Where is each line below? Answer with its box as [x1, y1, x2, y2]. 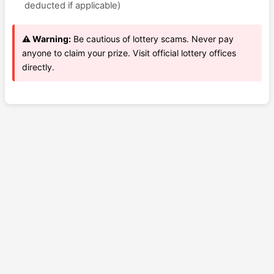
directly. [22, 62, 54, 72]
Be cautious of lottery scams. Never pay [71, 34, 234, 44]
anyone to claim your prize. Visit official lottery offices [22, 48, 236, 58]
